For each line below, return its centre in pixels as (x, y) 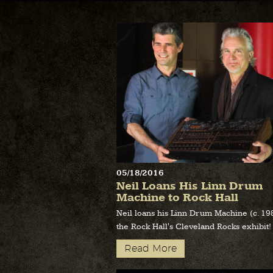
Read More (151, 248)
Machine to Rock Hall (177, 197)
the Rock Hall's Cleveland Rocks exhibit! (194, 226)
